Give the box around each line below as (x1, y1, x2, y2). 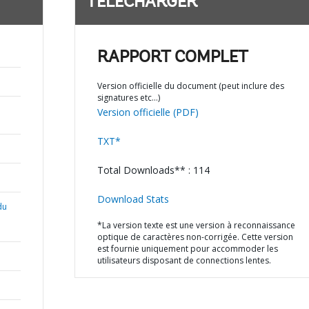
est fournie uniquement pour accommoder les (97, 243, 278, 255)
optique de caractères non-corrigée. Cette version (97, 231, 293, 243)
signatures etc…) (97, 92, 160, 103)
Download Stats (97, 192, 169, 206)
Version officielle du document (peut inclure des (97, 80, 284, 92)
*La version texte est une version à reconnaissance (97, 219, 295, 231)
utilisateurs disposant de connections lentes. (97, 255, 271, 266)
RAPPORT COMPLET (97, 50, 248, 66)
